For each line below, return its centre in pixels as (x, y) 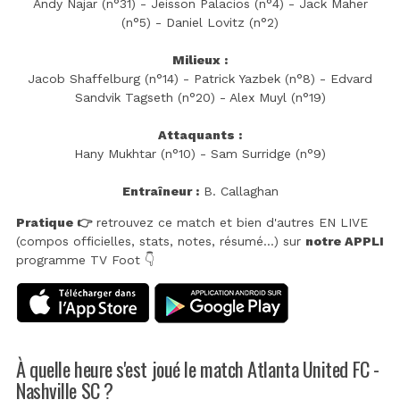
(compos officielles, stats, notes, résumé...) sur (161, 241)
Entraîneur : (160, 191)
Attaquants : (200, 134)
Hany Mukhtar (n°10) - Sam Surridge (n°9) (200, 153)
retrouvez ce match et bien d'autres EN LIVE (230, 222)
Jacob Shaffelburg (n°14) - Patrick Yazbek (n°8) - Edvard (200, 78)
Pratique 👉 (54, 222)
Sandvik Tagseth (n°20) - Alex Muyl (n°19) (200, 97)
